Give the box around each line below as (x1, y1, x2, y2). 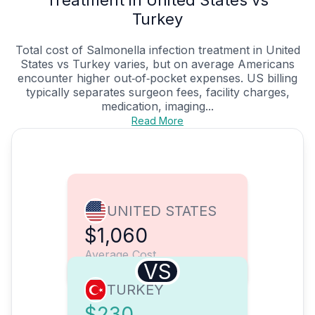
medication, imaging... (101, 99, 214, 114)
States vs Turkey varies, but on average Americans (20, 57, 295, 72)
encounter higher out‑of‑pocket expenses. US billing (18, 71, 297, 86)
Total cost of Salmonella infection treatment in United (15, 43, 300, 58)
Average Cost (84, 247, 156, 262)
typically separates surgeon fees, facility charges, (25, 85, 290, 100)
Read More (131, 115, 184, 127)
